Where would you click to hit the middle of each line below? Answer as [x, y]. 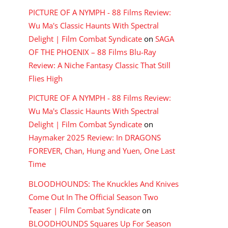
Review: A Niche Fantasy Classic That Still [99, 65]
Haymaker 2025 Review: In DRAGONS [95, 138]
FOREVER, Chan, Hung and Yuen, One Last [102, 151]
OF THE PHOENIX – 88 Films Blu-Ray [92, 52]
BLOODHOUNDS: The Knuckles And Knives [104, 183]
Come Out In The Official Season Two [93, 197]
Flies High [46, 79]
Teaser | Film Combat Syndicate [84, 210]
